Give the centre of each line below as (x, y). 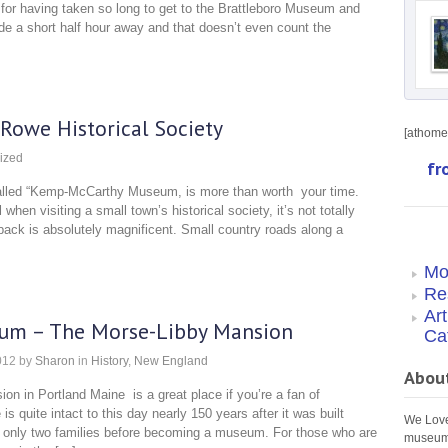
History (109, 360)
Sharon (55, 360)
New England (171, 360)
